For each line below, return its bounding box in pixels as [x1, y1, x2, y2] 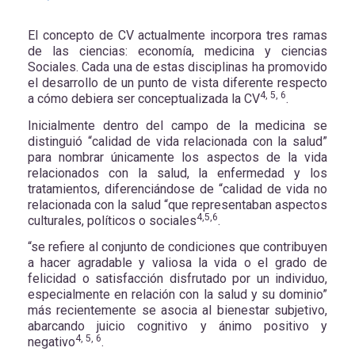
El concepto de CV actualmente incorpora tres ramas [28, 28, 327, 44]
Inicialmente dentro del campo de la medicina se [28, 117, 327, 133]
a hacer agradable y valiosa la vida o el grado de [28, 255, 327, 271]
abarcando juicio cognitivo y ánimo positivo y [28, 319, 327, 334]
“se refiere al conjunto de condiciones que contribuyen [28, 239, 327, 255]
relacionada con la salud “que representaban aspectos [28, 197, 327, 212]
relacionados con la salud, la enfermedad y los [28, 165, 327, 181]
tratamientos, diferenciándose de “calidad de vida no [28, 181, 327, 197]
